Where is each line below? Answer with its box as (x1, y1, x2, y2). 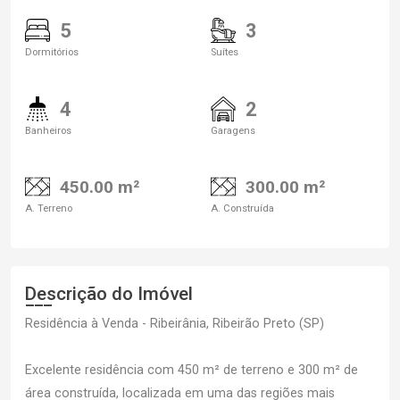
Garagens (211, 125, 255, 137)
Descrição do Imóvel (25, 282, 193, 304)
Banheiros (25, 125, 71, 137)
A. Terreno (25, 202, 72, 214)
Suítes (211, 46, 238, 58)
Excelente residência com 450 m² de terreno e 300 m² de (25, 362, 358, 378)
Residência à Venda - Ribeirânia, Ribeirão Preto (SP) (25, 315, 324, 331)
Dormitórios (25, 46, 79, 58)
